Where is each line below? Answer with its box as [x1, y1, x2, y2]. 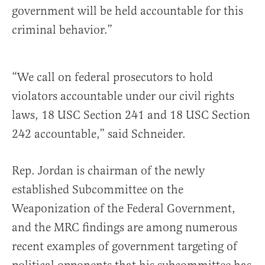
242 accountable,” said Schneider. [12, 127, 186, 141]
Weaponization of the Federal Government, [12, 201, 235, 216]
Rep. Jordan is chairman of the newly [12, 163, 205, 178]
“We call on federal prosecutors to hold [12, 70, 213, 85]
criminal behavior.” [12, 22, 112, 37]
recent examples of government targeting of [12, 239, 237, 254]
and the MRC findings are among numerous [12, 220, 237, 235]
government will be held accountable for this [12, 4, 243, 18]
